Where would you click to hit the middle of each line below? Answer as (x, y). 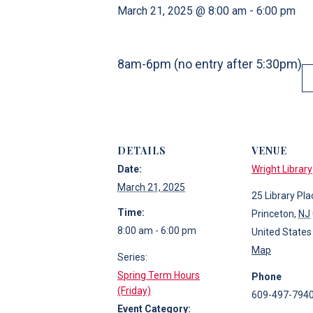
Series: (132, 257)
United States (282, 232)
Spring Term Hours (159, 275)
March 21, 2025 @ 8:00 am (182, 11)
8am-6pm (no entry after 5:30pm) (210, 64)
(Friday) (134, 290)
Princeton (273, 213)
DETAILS (142, 150)
